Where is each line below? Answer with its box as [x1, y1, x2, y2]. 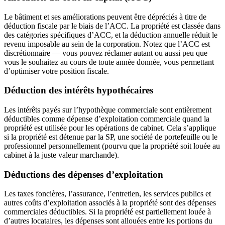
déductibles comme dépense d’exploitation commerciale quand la [4, 115, 209, 124]
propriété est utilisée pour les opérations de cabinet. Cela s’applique [4, 124, 216, 133]
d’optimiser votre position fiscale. [4, 66, 109, 75]
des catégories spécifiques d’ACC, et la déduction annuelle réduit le [4, 30, 217, 39]
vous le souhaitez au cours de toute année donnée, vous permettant [4, 57, 214, 66]
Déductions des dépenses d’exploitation [4, 169, 163, 180]
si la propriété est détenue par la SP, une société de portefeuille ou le [4, 133, 217, 142]
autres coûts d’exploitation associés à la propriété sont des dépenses [4, 198, 216, 207]
